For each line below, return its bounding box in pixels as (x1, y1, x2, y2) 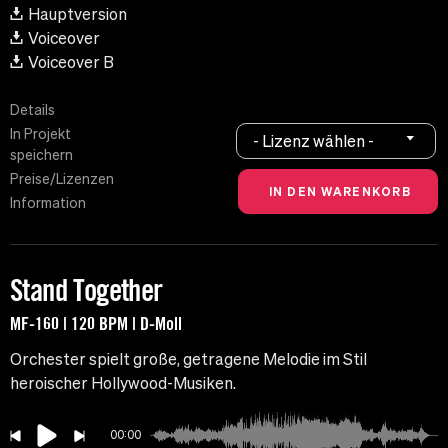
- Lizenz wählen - (253, 131, 375, 150)
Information (10, 195, 86, 212)
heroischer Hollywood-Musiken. (10, 374, 236, 393)
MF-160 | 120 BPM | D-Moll (10, 312, 182, 335)
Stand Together (10, 272, 163, 309)
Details (10, 102, 55, 119)
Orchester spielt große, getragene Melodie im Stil (10, 350, 367, 369)
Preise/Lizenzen (10, 171, 114, 188)
